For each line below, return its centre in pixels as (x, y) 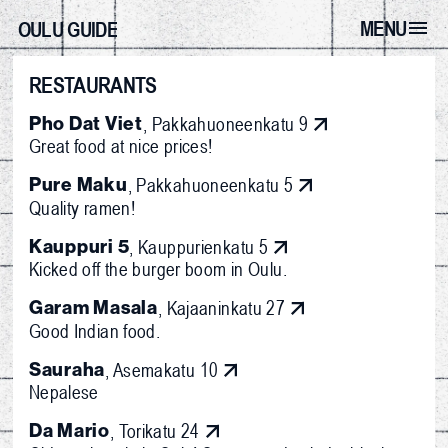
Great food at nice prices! (120, 146)
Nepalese (63, 392)
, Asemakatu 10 (162, 369)
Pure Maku (78, 185)
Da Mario (69, 431)
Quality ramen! (82, 207)
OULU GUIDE (67, 30)
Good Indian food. (94, 330)
